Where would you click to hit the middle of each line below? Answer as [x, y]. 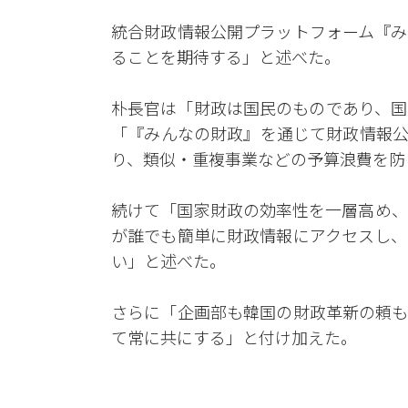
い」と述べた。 [168, 260]
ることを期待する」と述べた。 [226, 56]
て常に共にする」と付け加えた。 [234, 337]
